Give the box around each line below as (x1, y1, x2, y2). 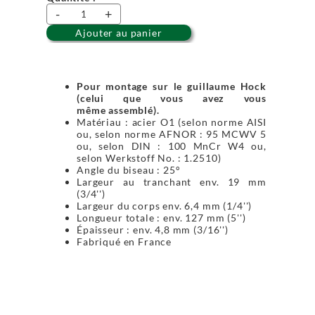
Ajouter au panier (75, 27, 162, 39)
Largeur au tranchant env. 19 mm (77, 176, 266, 188)
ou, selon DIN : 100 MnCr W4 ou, (77, 140, 266, 152)
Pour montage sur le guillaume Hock (77, 80, 266, 92)
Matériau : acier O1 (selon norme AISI (77, 116, 266, 128)
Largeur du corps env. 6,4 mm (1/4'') (77, 200, 252, 212)
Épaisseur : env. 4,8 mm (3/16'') (77, 224, 229, 236)
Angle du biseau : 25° (77, 164, 181, 176)
